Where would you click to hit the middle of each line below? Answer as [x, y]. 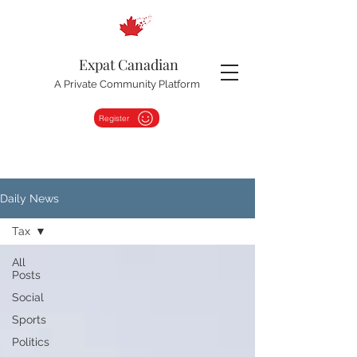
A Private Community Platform [127, 84]
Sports [29, 320]
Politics [31, 342]
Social [28, 297]
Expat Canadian [128, 65]
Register [114, 118]
